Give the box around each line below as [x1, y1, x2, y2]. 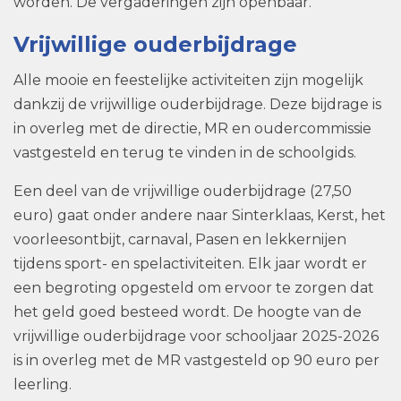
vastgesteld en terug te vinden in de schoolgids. [13, 144, 356, 162]
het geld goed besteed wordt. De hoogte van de [13, 303, 362, 321]
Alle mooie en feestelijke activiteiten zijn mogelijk [13, 72, 363, 90]
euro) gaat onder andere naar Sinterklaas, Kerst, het [13, 207, 386, 225]
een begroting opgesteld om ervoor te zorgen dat [13, 279, 374, 297]
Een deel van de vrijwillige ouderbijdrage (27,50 [13, 183, 352, 200]
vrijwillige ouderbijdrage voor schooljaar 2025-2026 [13, 328, 379, 346]
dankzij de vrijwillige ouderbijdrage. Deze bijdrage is [13, 96, 381, 114]
